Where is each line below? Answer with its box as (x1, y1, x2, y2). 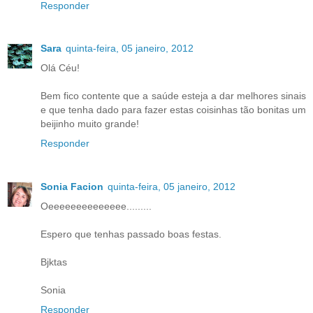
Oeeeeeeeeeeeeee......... (41, 201, 152, 212)
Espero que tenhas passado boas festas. (41, 228, 221, 240)
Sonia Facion (41, 181, 103, 193)
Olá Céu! (41, 62, 80, 74)
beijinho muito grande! (41, 118, 139, 130)
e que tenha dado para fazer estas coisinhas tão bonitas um (41, 104, 306, 116)
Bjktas (41, 256, 67, 268)
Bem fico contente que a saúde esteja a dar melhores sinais (41, 90, 306, 102)
